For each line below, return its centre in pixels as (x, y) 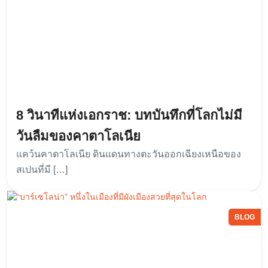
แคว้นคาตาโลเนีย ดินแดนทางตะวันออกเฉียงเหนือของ (129, 154)
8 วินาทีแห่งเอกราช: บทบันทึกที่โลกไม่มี (129, 115)
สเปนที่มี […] (42, 170)
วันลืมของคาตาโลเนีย (78, 136)
